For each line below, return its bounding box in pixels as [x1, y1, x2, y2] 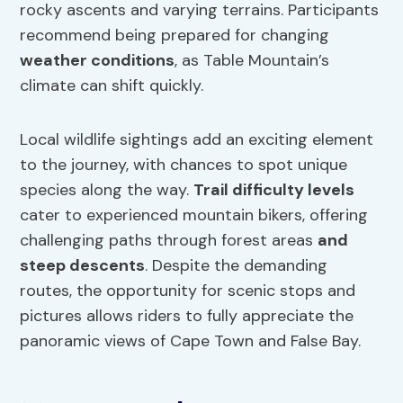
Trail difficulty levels [193, 179, 355, 201]
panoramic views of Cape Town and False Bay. [20, 330, 362, 353]
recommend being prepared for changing [20, 24, 330, 47]
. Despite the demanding [145, 255, 328, 277]
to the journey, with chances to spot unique [20, 154, 348, 176]
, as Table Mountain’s [175, 49, 330, 72]
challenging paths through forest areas [20, 229, 318, 252]
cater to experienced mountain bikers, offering [20, 204, 369, 227]
